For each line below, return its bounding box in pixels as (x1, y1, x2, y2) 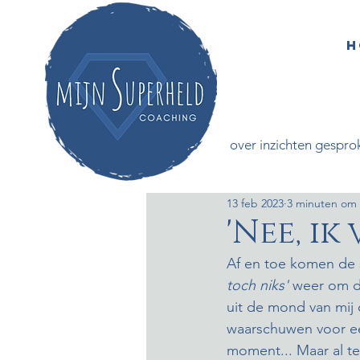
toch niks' (227, 276, 288, 294)
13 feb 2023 (227, 195, 284, 211)
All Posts (146, 136, 198, 153)
